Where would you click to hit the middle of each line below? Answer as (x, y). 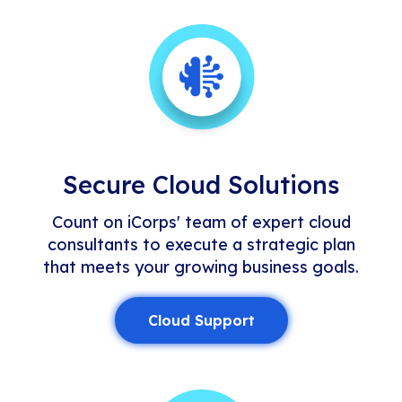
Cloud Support (201, 320)
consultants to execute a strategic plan (201, 244)
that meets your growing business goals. (201, 267)
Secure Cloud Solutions (201, 184)
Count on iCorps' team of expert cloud (201, 222)
